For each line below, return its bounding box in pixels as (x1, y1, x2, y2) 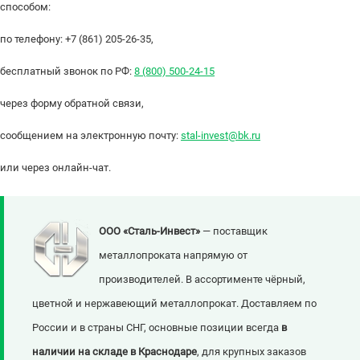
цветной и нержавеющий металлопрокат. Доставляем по (32, 297, 317, 310)
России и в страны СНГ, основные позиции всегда (32, 321, 281, 334)
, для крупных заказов (197, 346, 306, 358)
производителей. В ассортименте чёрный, (99, 273, 305, 286)
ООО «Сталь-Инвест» (99, 225, 200, 238)
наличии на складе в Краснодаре (32, 346, 197, 358)
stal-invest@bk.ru (181, 129, 260, 142)
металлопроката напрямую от (99, 249, 247, 262)
